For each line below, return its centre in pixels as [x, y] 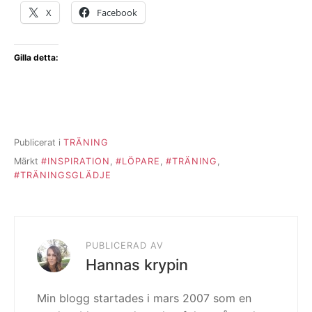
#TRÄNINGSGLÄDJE [63, 175]
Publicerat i [39, 143]
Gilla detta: [36, 57]
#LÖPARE [138, 161]
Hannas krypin [137, 264]
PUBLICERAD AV [125, 245]
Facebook [117, 12]
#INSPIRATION [76, 161]
